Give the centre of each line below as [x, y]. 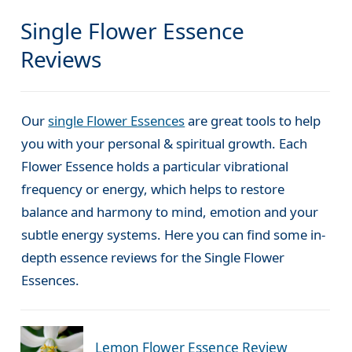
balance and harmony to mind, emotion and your [170, 212]
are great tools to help [253, 121]
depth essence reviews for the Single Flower [153, 258]
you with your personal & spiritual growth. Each [165, 144]
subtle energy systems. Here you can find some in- [174, 235]
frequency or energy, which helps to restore [153, 189]
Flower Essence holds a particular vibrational [155, 167]
